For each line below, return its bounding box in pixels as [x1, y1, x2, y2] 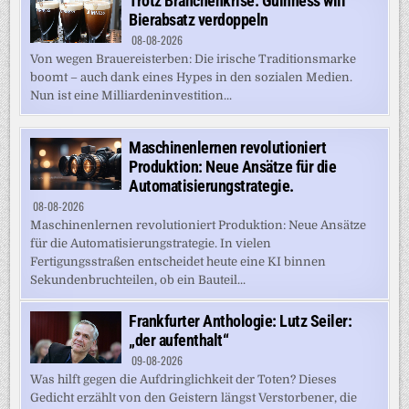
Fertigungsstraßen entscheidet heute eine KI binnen [30, 255, 327, 269]
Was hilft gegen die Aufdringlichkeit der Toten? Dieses [30, 372, 338, 387]
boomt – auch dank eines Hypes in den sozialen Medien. [30, 70, 353, 85]
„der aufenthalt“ [129, 330, 229, 351]
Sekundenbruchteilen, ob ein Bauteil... [30, 273, 246, 288]
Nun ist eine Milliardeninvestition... [30, 89, 233, 103]
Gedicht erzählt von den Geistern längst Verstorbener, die [30, 391, 358, 405]
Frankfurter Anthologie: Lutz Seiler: [129, 311, 352, 331]
